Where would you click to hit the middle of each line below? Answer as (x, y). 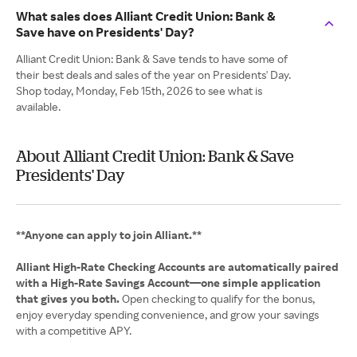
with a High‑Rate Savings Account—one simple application (168, 283)
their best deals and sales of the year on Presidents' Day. (153, 75)
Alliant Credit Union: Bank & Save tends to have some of (152, 59)
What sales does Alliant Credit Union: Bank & (146, 16)
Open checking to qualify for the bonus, (218, 299)
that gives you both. (69, 299)
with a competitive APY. (74, 331)
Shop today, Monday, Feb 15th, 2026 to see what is (139, 91)
